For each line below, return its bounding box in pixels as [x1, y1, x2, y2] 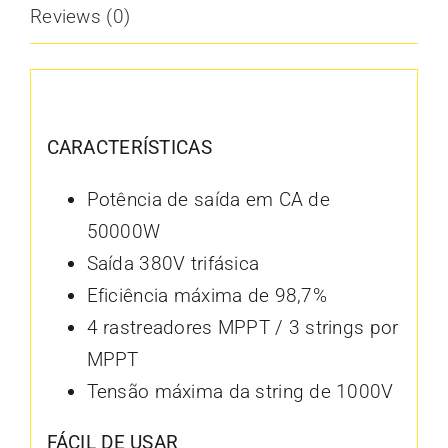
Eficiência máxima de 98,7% [86, 284, 327, 308]
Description [46, 86, 164, 111]
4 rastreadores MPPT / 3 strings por [86, 316, 399, 340]
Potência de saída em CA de [86, 188, 330, 212]
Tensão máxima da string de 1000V [86, 380, 394, 404]
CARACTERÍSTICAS [46, 136, 212, 160]
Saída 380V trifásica [86, 252, 260, 276]
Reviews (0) [30, 4, 131, 28]
